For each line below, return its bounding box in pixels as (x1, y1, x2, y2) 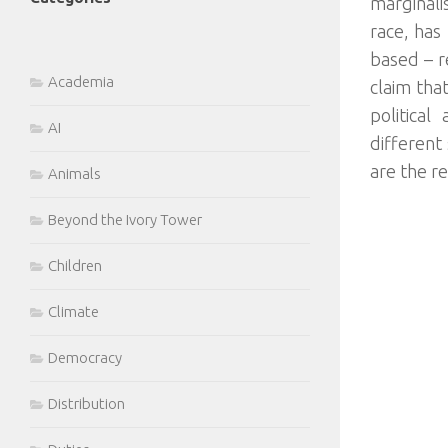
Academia (48, 73, 114, 90)
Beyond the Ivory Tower (48, 211, 202, 228)
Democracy (48, 349, 122, 366)
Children (48, 257, 102, 274)
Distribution (48, 395, 125, 412)
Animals (48, 165, 101, 182)
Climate (48, 303, 99, 320)
